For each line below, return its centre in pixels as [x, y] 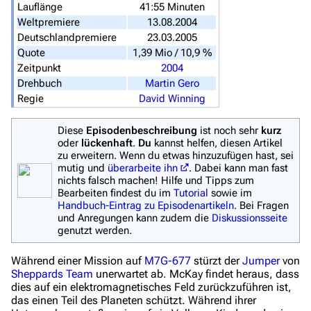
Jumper [261, 261]
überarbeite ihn [143, 168]
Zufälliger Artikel [124, 70]
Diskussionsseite [250, 218]
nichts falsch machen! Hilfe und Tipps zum [156, 181]
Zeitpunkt [39, 68]
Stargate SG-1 [108, 203]
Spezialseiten [117, 95]
